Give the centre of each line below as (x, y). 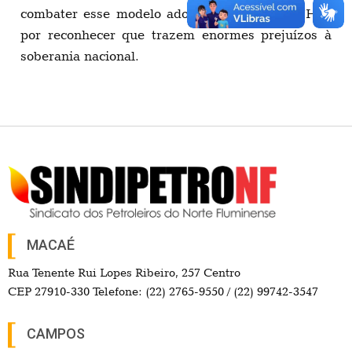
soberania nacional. (80, 55)
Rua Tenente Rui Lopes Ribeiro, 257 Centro (124, 273)
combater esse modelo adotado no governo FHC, (176, 13)
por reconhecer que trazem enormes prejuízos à (176, 34)
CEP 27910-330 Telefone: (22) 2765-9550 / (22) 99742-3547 (163, 292)
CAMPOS (56, 333)
